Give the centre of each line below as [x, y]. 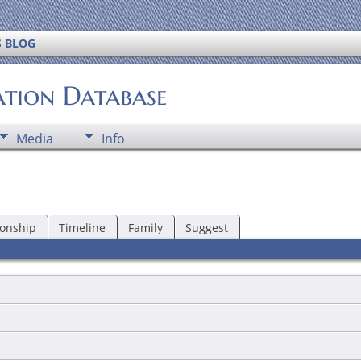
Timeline [82, 227]
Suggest [206, 227]
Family [145, 227]
